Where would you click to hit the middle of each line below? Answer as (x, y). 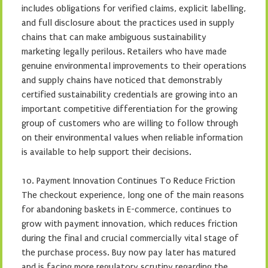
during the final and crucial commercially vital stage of (130, 238)
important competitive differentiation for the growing (130, 109)
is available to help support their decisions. (106, 152)
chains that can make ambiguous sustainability (114, 37)
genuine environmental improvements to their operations (134, 66)
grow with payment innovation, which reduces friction (130, 223)
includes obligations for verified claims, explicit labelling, (134, 8)
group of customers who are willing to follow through (130, 123)
